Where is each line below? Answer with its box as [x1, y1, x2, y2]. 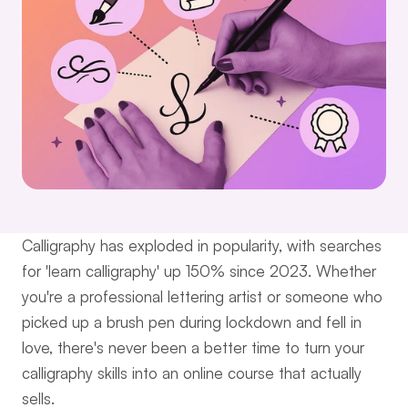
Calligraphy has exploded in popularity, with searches [22, 236, 382, 255]
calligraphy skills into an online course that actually [22, 363, 362, 382]
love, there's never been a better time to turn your [22, 338, 364, 357]
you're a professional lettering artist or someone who [22, 287, 382, 306]
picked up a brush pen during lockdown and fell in [22, 312, 362, 331]
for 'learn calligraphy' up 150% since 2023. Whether [22, 261, 376, 280]
